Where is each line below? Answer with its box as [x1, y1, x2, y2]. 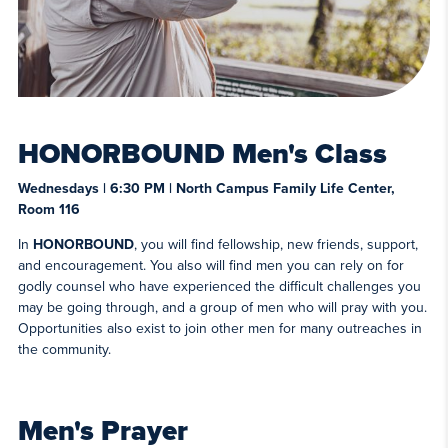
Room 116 [17, 201, 80, 219]
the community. [17, 341, 111, 359]
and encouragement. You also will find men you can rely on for [17, 257, 404, 275]
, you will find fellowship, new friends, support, [133, 236, 418, 254]
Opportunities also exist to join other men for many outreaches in [17, 320, 422, 338]
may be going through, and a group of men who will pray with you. [17, 299, 427, 317]
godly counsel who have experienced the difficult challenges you [17, 278, 421, 296]
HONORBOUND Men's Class [17, 137, 387, 172]
